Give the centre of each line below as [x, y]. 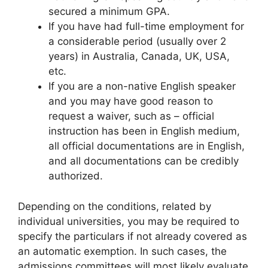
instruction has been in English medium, [144, 131]
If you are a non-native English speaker [142, 86]
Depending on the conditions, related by [115, 206]
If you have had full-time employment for [146, 26]
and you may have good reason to [131, 101]
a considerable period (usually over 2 [137, 41]
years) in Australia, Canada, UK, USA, [139, 56]
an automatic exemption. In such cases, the [122, 251]
